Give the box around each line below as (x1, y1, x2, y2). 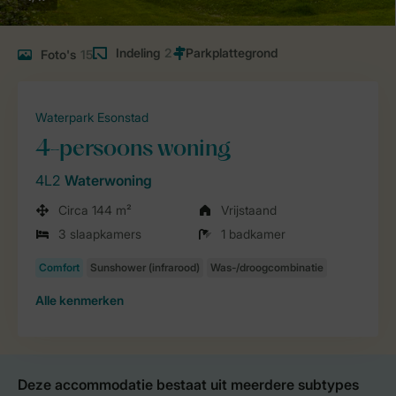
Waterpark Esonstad (35, 110, 148, 125)
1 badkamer (221, 226, 286, 241)
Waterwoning (65, 171, 152, 189)
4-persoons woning (35, 139, 231, 161)
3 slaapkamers (58, 226, 141, 241)
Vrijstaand (221, 202, 277, 217)
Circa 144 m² (58, 202, 132, 217)
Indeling (116, 45, 160, 60)
